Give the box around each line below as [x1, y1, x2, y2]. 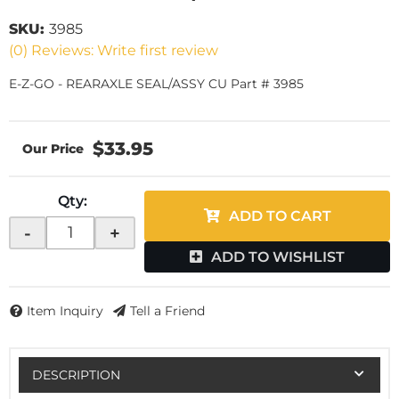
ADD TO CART [228, 208, 331, 224]
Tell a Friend [130, 303, 205, 320]
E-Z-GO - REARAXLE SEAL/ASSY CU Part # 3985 [9, 76, 304, 92]
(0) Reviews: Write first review [9, 42, 218, 59]
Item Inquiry [27, 303, 103, 320]
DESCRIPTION [31, 366, 120, 383]
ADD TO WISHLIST [211, 248, 345, 265]
